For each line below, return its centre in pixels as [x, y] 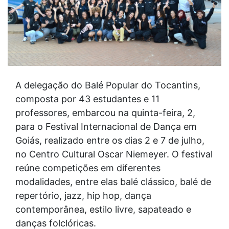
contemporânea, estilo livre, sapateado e [103, 210]
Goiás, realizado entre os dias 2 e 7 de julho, [110, 141]
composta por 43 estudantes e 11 [87, 99]
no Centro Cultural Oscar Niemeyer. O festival [114, 154]
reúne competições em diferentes [88, 168]
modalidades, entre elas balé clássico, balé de [113, 182]
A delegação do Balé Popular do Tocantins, [108, 85]
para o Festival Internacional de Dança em [106, 127]
